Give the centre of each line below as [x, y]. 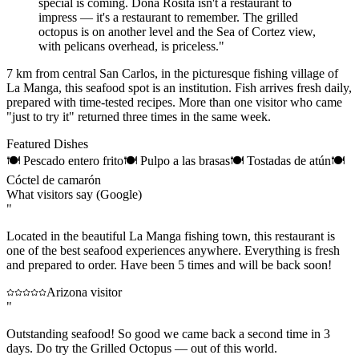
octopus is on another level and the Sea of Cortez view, [177, 32]
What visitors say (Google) [74, 195]
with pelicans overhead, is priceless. [129, 46]
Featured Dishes [47, 144]
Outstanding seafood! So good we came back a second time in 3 [168, 334]
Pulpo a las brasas [185, 161]
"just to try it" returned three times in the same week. [139, 117]
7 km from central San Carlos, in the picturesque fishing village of [172, 74]
